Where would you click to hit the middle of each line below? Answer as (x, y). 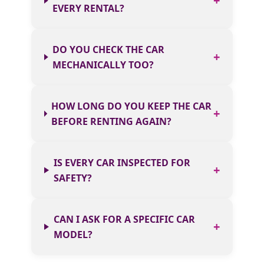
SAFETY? (72, 178)
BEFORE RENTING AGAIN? (112, 121)
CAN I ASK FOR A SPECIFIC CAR (124, 219)
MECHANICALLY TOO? (103, 65)
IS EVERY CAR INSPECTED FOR (122, 162)
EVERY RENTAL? (89, 8)
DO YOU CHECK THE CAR (109, 49)
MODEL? (73, 234)
